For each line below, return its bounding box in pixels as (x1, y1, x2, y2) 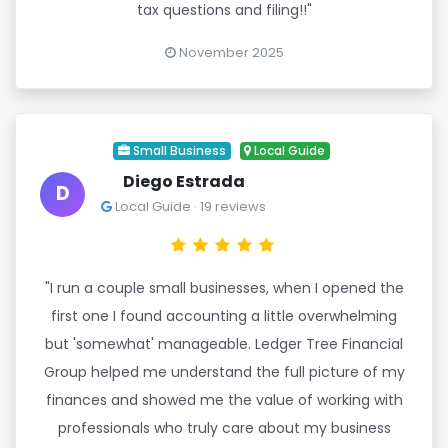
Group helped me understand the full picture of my (43, 362, 405, 382)
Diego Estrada (122, 170, 245, 193)
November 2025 (175, 44, 284, 61)
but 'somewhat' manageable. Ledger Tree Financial (45, 334, 403, 354)
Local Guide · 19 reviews (112, 198, 266, 215)
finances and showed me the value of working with (45, 390, 403, 410)
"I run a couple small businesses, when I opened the (44, 278, 404, 298)
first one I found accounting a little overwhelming (51, 306, 397, 326)
